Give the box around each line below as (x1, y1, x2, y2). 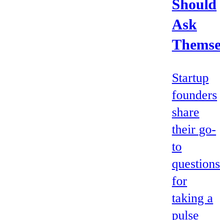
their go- (172, 122, 216, 137)
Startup (172, 70, 209, 85)
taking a (172, 191, 213, 205)
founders (172, 87, 217, 102)
